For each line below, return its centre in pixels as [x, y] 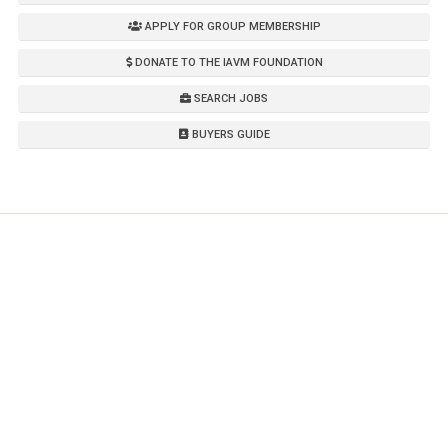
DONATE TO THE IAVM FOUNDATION [227, 62]
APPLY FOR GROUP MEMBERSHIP [231, 26]
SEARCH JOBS [229, 98]
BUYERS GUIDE [229, 134]
